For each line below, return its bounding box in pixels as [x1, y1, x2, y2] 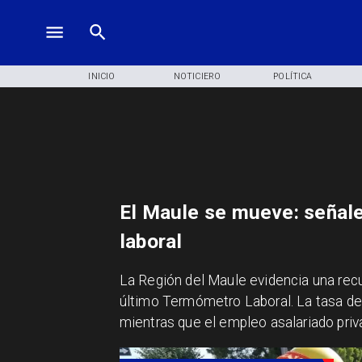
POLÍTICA [273, 70, 313, 82]
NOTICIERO [174, 70, 221, 82]
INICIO [88, 70, 116, 82]
